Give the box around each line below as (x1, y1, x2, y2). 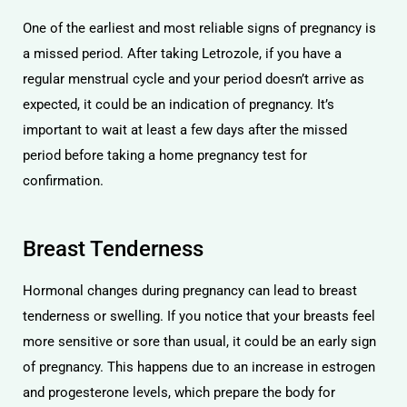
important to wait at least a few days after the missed (23, 122, 347, 138)
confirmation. (23, 173, 104, 189)
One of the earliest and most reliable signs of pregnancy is (23, 20, 376, 36)
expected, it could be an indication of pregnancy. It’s (23, 96, 334, 113)
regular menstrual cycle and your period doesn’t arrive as (23, 71, 364, 87)
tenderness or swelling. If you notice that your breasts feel (23, 307, 375, 324)
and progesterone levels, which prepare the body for (23, 383, 335, 401)
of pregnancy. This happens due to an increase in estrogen (23, 358, 375, 375)
